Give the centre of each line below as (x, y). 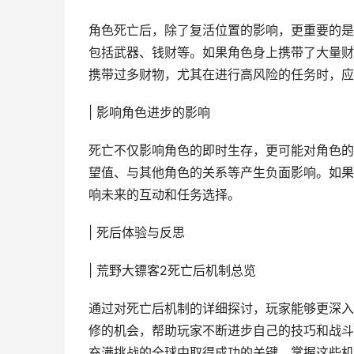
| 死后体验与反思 (137, 233)
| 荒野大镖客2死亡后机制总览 (172, 271)
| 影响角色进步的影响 (149, 113)
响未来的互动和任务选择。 (164, 195)
